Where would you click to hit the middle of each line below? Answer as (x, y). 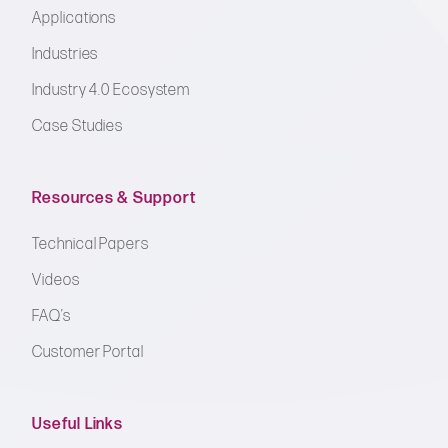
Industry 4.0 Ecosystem (111, 91)
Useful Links (78, 425)
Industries (65, 55)
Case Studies (78, 127)
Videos (56, 281)
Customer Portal (88, 353)
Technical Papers (90, 245)
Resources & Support (114, 199)
